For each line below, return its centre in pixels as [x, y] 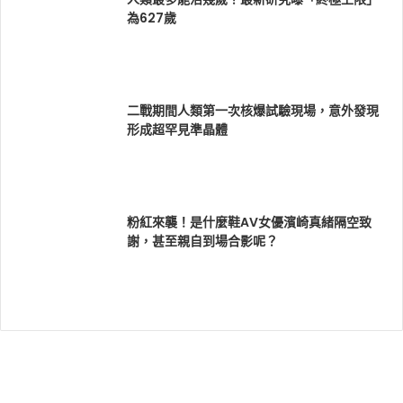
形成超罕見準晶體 [177, 130]
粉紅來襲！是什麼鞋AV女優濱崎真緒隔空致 [249, 223]
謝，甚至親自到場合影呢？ [202, 242]
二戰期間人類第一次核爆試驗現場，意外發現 [253, 111]
